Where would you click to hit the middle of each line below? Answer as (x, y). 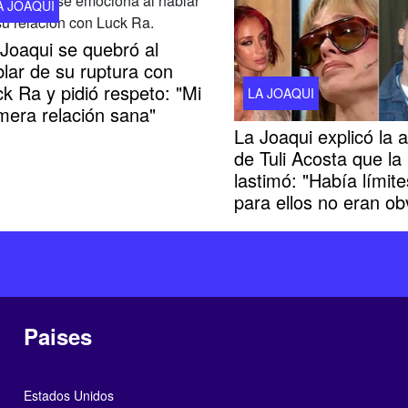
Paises (57, 336)
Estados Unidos (68, 395)
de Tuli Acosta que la (317, 158)
